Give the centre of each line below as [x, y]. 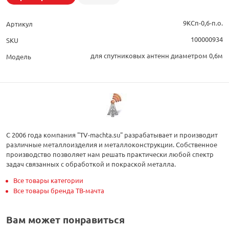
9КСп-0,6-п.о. [203, 23]
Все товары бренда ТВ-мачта [59, 191]
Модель [19, 57]
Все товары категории [48, 180]
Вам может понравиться [65, 220]
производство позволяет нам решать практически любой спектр [110, 154]
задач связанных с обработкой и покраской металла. [91, 164]
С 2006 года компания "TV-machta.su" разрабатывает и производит [112, 135]
